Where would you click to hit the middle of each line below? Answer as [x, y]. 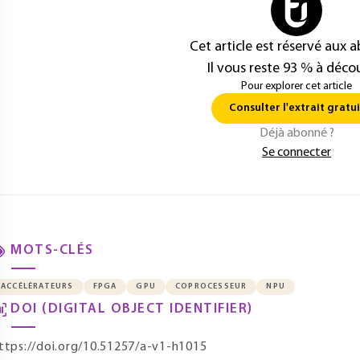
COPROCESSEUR [211, 286]
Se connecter [297, 153]
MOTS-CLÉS [52, 250]
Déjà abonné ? [297, 133]
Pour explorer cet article [297, 86]
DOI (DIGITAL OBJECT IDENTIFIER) [132, 309]
